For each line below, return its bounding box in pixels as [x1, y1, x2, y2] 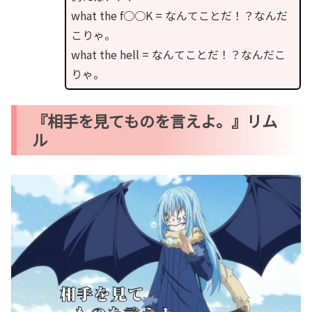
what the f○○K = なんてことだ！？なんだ [70, 6, 288, 24]
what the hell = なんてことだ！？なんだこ [70, 45, 286, 63]
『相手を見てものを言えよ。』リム [32, 109, 278, 132]
